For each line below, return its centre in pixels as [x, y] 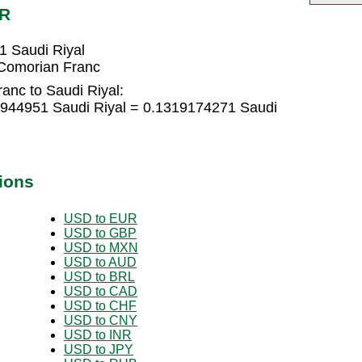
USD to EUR [101, 218]
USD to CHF [100, 305]
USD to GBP [100, 233]
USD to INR [98, 335]
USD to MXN [101, 247]
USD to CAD [101, 291]
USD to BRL [99, 276]
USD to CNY [101, 320]
